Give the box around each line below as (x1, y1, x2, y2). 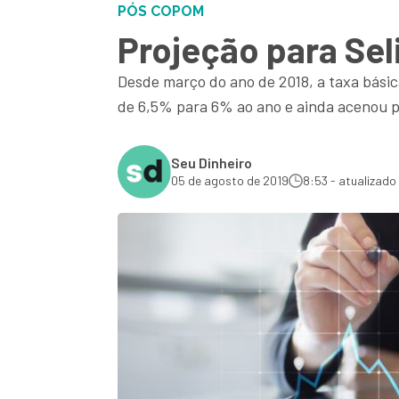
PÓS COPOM (118, 3, 204, 20)
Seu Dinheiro (171, 154, 252, 171)
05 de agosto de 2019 (171, 173, 289, 188)
